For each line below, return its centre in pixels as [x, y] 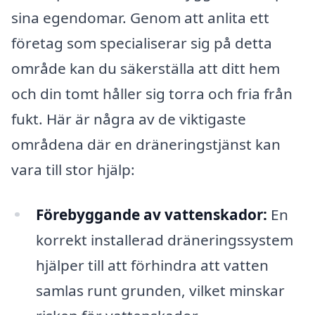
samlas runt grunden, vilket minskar [160, 290]
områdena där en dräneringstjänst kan [146, 144]
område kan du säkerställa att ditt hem [146, 68]
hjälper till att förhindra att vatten [152, 265]
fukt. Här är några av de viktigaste [129, 118]
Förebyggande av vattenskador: [151, 214]
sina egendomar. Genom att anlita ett [140, 17]
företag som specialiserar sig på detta [142, 43]
